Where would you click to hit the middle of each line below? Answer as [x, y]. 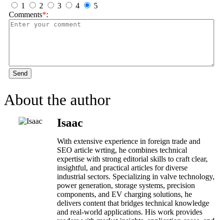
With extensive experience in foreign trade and [129, 141]
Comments [26, 14]
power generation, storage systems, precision [126, 185]
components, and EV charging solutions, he [124, 194]
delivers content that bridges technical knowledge [133, 203]
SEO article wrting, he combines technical [122, 150]
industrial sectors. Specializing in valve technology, [136, 177]
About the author [57, 100]
